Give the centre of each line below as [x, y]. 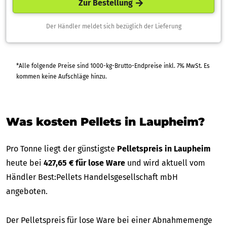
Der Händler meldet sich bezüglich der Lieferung [113, 26]
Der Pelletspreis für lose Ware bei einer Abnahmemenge [109, 220]
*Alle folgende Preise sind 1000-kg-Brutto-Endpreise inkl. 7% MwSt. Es [97, 66]
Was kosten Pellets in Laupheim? [105, 122]
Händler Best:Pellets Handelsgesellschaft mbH [92, 177]
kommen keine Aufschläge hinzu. [99, 76]
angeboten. [27, 191]
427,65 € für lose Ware [84, 163]
